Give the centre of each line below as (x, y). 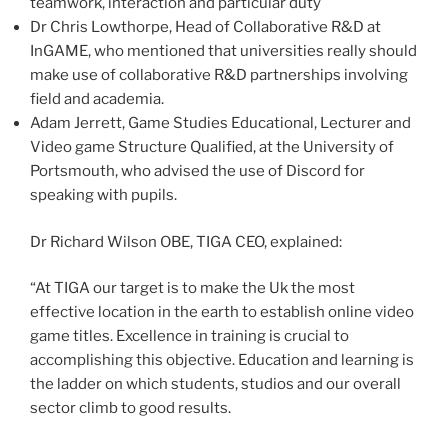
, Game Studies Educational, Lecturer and (266, 123)
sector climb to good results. (132, 408)
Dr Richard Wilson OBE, (113, 241)
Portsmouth (72, 171)
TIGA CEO (230, 241)
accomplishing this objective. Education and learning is (222, 360)
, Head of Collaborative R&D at (275, 27)
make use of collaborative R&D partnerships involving (219, 75)
